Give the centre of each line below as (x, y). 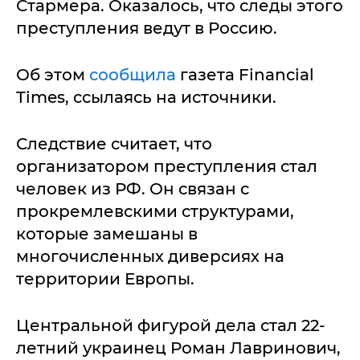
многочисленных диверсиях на (150, 256)
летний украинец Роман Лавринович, (178, 348)
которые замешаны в (107, 233)
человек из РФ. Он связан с (133, 188)
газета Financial (245, 74)
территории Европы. (105, 278)
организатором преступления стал (167, 166)
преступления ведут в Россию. (147, 28)
